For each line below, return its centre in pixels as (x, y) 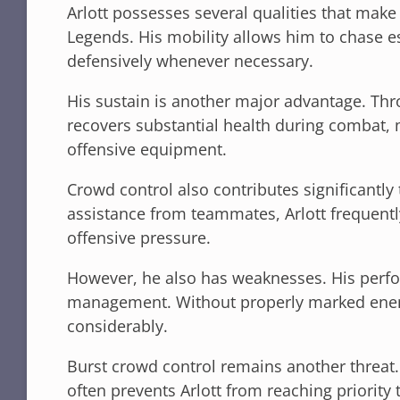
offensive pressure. (139, 237)
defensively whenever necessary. (190, 61)
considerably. (117, 326)
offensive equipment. (147, 149)
